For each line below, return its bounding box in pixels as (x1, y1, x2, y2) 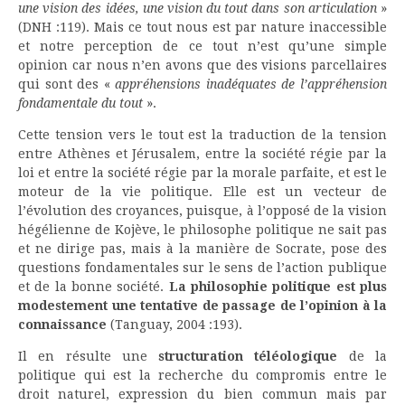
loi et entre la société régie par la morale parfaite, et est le (18, 165, 387, 181)
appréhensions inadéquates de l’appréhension (115, 77, 388, 92)
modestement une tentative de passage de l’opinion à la (18, 298, 387, 314)
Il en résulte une (18, 349, 147, 364)
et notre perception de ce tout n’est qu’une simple (18, 39, 387, 54)
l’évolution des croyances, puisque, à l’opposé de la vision (18, 203, 387, 219)
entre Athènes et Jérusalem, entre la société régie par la (18, 146, 387, 162)
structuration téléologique (146, 349, 338, 364)
